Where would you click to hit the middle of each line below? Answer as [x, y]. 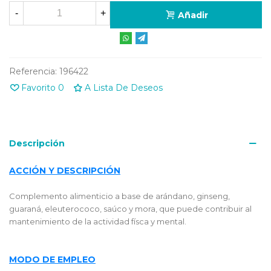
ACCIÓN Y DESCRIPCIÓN [65, 170]
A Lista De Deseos [124, 87]
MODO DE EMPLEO [52, 259]
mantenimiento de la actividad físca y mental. [98, 221]
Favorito [38, 87]
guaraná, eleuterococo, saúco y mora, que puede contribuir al [130, 208]
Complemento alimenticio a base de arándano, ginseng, [119, 196]
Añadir [193, 15]
